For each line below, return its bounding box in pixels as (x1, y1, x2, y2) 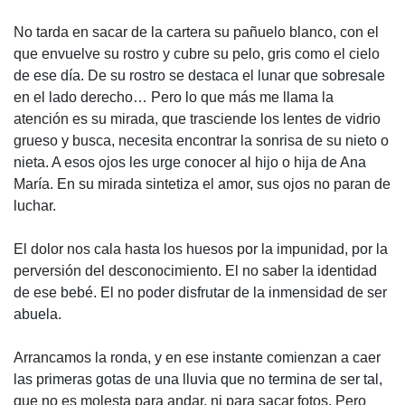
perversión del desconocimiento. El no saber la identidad (14, 263, 377, 279)
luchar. (14, 198, 56, 214)
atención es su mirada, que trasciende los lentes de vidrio (14, 111, 381, 127)
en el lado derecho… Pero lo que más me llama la (14, 89, 334, 106)
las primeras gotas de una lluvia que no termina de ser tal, (14, 372, 382, 388)
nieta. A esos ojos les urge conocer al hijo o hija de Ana (14, 155, 366, 171)
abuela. (14, 306, 61, 323)
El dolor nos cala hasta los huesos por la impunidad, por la (14, 241, 388, 258)
